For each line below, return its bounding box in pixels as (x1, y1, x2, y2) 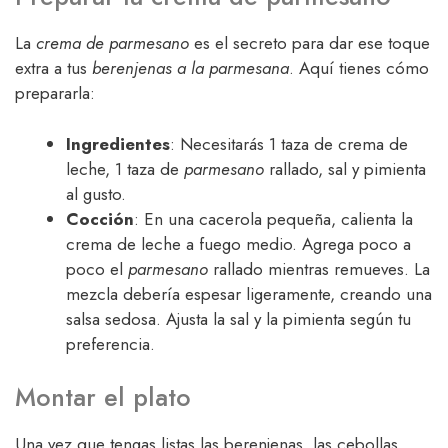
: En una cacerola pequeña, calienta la (134, 206, 413, 231)
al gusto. (66, 181, 126, 206)
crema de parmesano (36, 31, 189, 56)
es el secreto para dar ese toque (189, 31, 430, 56)
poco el (66, 256, 128, 281)
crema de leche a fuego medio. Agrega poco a (66, 231, 411, 256)
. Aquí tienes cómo (289, 56, 429, 81)
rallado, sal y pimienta (264, 156, 426, 181)
